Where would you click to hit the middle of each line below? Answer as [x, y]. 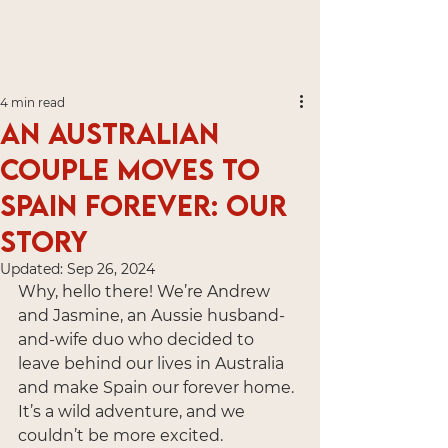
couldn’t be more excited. [120, 435]
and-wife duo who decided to [138, 339]
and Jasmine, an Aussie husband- [151, 315]
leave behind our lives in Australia [153, 363]
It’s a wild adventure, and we [133, 411]
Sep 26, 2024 [111, 269]
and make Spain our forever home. [158, 387]
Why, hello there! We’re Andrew [146, 291]
